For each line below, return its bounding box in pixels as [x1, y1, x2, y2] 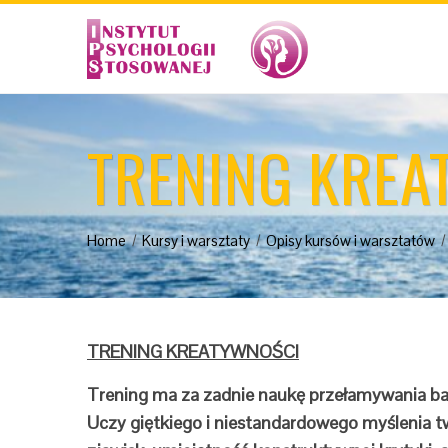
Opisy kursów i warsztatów [266, 231, 435, 250]
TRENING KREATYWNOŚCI [87, 340, 299, 363]
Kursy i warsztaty [142, 231, 250, 250]
